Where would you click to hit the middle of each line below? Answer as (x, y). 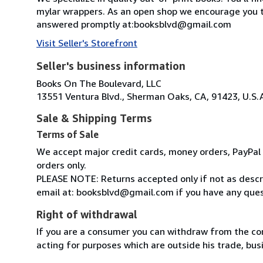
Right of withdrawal (87, 214)
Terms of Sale (68, 134)
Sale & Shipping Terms (94, 118)
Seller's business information (111, 65)
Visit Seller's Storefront (87, 43)
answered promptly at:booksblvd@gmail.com (134, 24)
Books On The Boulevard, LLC (99, 83)
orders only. (61, 165)
